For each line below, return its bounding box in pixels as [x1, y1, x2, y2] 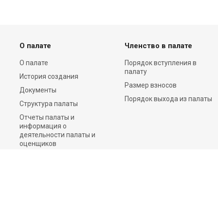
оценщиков [19, 140, 56, 147]
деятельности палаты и [19, 131, 95, 139]
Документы [19, 86, 56, 94]
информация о [19, 122, 67, 130]
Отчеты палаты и [19, 113, 74, 121]
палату [125, 68, 147, 75]
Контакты [19, 167, 51, 175]
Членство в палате [125, 41, 192, 50]
